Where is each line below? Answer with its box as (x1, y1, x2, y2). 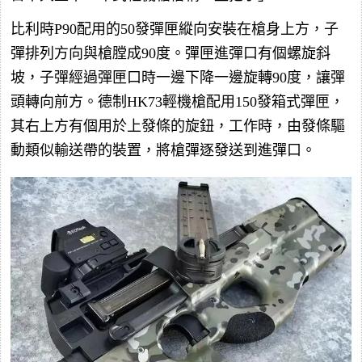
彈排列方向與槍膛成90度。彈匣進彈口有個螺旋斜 (11, 45, 330, 62)
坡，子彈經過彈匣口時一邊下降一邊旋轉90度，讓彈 (11, 69, 345, 86)
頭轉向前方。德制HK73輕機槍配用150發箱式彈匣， (11, 94, 344, 111)
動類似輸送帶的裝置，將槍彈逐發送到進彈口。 (11, 142, 316, 159)
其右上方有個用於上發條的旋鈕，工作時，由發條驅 (11, 118, 345, 135)
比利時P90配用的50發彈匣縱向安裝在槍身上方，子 (11, 21, 339, 38)
